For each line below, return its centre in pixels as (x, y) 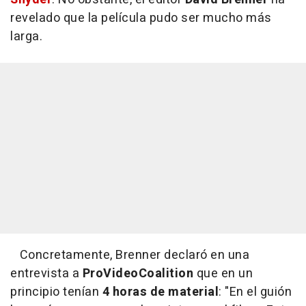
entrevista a (46, 273)
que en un (223, 273)
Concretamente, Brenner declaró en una (130, 255)
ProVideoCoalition (138, 273)
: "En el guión (255, 292)
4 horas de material (160, 292)
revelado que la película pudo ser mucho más (141, 18)
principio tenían (56, 292)
